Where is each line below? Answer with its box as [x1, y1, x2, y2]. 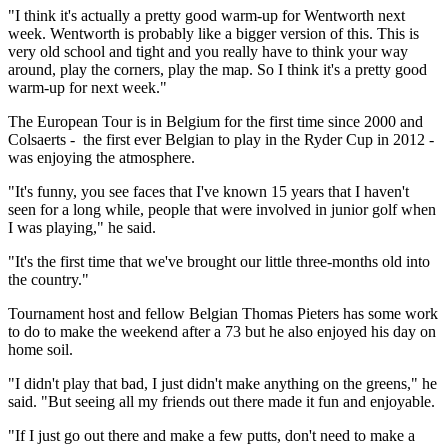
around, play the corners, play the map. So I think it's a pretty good [8, 60, 427, 78]
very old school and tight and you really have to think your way [8, 42, 408, 60]
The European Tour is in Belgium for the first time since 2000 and [8, 112, 423, 130]
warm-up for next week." [8, 78, 167, 96]
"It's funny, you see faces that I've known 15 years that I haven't [8, 182, 409, 200]
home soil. [8, 340, 73, 358]
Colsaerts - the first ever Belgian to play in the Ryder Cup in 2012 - [8, 130, 434, 148]
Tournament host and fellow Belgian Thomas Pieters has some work [8, 304, 438, 322]
